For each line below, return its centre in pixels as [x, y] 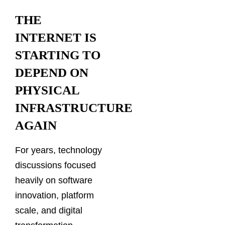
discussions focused [55, 165]
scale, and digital [49, 211]
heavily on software [54, 181]
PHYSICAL [47, 90]
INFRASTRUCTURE [74, 107]
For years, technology [59, 150]
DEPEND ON [52, 72]
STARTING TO [58, 55]
